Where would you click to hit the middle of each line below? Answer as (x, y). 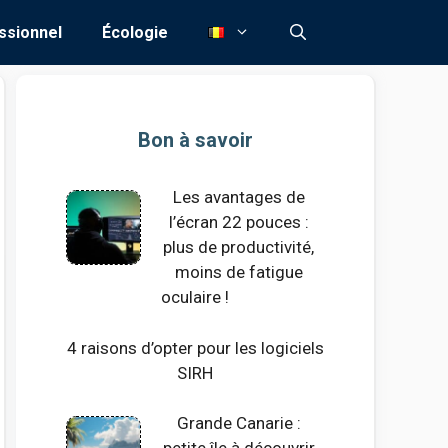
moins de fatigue (238, 272)
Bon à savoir (195, 140)
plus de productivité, (239, 247)
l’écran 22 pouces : (238, 222)
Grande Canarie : (238, 423)
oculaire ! (195, 297)
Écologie (135, 32)
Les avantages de (238, 197)
